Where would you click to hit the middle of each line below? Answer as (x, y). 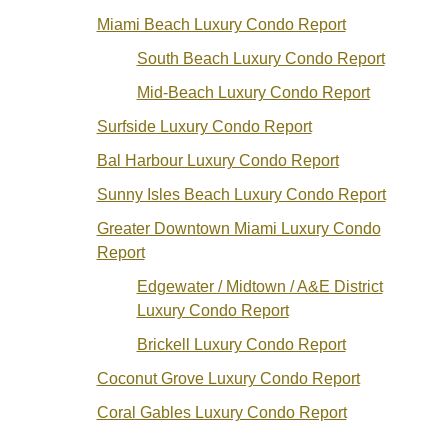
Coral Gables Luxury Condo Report (221, 413)
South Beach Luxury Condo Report (260, 59)
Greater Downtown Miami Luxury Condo (238, 229)
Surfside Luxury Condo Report (204, 127)
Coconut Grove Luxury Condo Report (228, 379)
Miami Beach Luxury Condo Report (221, 25)
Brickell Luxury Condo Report (241, 345)
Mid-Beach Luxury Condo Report (253, 93)
